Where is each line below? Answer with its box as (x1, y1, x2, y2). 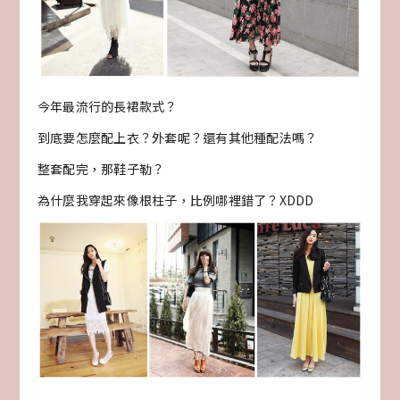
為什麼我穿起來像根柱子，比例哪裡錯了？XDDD (37, 190, 314, 209)
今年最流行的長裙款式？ (37, 96, 178, 115)
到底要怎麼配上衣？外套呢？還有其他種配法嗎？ (37, 128, 318, 146)
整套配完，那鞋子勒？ (37, 159, 165, 178)
